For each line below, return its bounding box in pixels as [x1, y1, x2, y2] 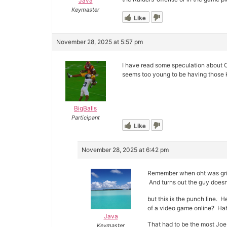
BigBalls [74, 104, 97, 112]
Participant [71, 114, 100, 122]
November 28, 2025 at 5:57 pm [56, 38, 143, 46]
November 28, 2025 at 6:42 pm [82, 146, 169, 154]
